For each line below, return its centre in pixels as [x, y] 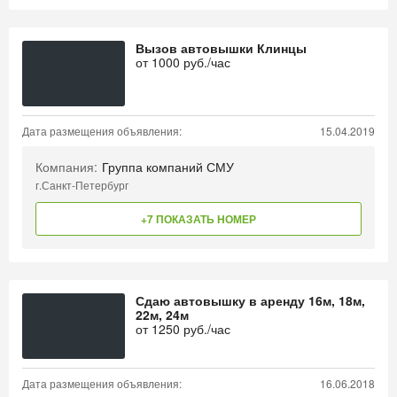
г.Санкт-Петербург [82, 185]
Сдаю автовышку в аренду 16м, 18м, [250, 300]
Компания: [66, 167]
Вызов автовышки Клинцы [221, 48]
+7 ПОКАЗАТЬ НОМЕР [198, 219]
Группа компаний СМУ [168, 167]
